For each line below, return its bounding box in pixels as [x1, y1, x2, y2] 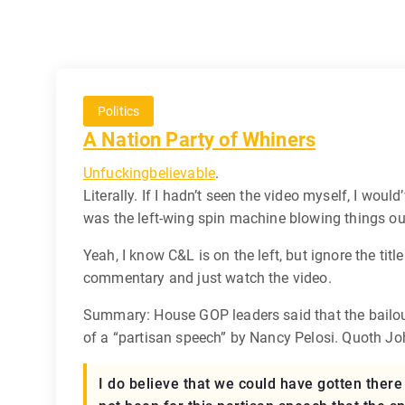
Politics [98, 104, 140, 118]
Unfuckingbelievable [83, 165, 216, 182]
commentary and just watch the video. [83, 269, 332, 287]
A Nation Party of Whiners [83, 128, 316, 151]
